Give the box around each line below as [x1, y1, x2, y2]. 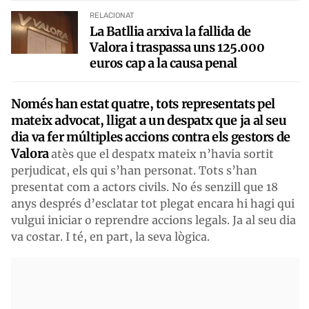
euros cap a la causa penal [90, 54, 237, 71]
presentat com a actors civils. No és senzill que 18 [11, 179, 278, 194]
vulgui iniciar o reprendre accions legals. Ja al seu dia [11, 212, 296, 227]
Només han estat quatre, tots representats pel [11, 95, 275, 112]
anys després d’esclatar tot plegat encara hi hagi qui [11, 196, 295, 210]
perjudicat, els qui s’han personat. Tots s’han [11, 163, 257, 177]
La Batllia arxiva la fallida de [90, 23, 251, 39]
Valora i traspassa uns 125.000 [90, 39, 265, 55]
